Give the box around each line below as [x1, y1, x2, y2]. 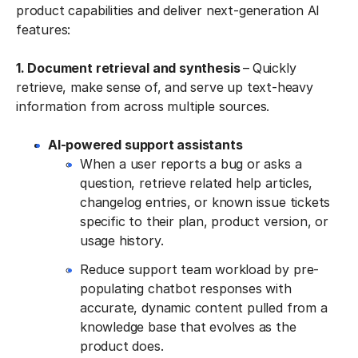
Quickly [252, 59, 296, 76]
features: [16, 21, 71, 38]
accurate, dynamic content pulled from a [80, 299, 328, 316]
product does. [80, 337, 164, 354]
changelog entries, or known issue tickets [80, 193, 331, 210]
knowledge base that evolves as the [80, 318, 296, 335]
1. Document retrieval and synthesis [16, 59, 244, 76]
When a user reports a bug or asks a [80, 155, 302, 172]
